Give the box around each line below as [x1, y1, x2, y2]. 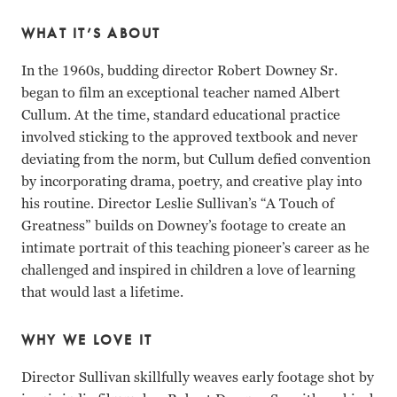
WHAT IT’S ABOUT [21, 24, 161, 43]
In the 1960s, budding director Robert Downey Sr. [21, 61, 338, 81]
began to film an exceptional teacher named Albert [21, 83, 340, 103]
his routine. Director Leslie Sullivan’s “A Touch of [21, 194, 334, 214]
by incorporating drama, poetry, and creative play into [21, 172, 362, 191]
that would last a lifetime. [21, 283, 183, 302]
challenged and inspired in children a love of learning [21, 261, 355, 280]
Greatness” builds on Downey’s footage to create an [21, 216, 346, 236]
